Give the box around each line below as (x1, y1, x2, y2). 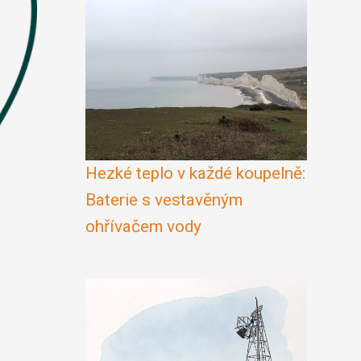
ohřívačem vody (85, 217, 201, 236)
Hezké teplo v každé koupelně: (85, 164, 305, 183)
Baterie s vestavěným (85, 190, 243, 210)
